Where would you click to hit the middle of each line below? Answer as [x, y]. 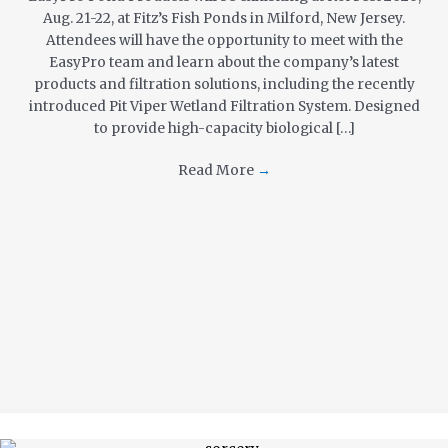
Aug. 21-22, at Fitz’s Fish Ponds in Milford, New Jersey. [224, 18]
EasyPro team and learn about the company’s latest [224, 62]
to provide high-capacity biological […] [224, 128]
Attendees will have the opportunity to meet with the [224, 40]
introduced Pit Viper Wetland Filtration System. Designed [224, 106]
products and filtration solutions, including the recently [224, 84]
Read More [217, 171]
